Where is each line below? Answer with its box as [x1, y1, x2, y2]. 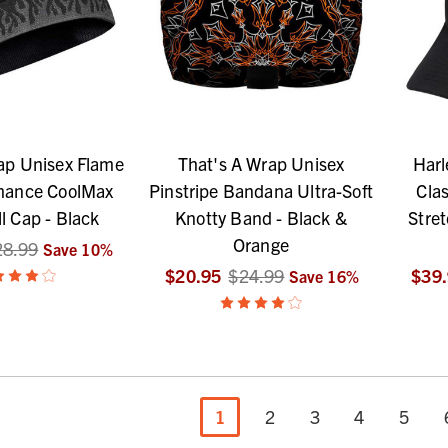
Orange [232, 233, 290, 257]
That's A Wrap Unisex [177, 152, 345, 176]
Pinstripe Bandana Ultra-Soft [148, 179, 374, 203]
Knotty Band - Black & [175, 206, 347, 230]
